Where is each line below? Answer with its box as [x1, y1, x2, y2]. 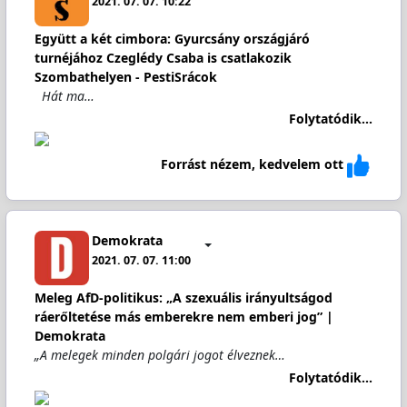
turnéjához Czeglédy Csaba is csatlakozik [34, 49, 292, 66]
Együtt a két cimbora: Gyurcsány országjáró [34, 30, 310, 47]
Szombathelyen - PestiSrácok [34, 68, 217, 85]
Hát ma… [34, 87, 94, 104]
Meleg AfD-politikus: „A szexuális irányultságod [34, 289, 333, 306]
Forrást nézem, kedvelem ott [161, 155, 344, 174]
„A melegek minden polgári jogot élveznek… [34, 346, 285, 363]
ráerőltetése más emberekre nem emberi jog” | [34, 308, 333, 325]
